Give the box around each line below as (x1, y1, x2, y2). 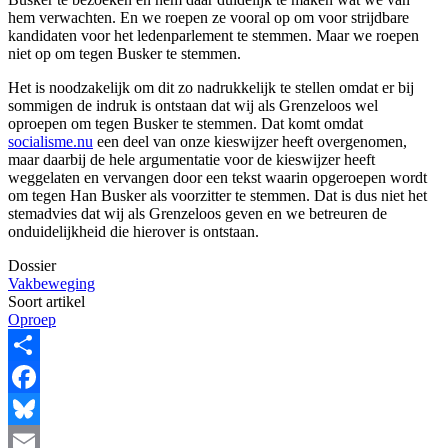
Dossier (8, 256, 56, 274)
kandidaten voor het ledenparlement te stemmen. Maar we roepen (8, 26, 419, 44)
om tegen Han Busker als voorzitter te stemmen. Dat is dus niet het (8, 186, 427, 204)
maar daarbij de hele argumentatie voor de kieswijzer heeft (8, 150, 375, 168)
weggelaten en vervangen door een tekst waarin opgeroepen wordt (8, 168, 427, 186)
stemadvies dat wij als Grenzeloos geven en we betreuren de (8, 204, 387, 222)
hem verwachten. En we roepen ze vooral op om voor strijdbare (8, 8, 409, 26)
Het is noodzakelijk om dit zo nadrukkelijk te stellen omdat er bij (8, 78, 418, 96)
